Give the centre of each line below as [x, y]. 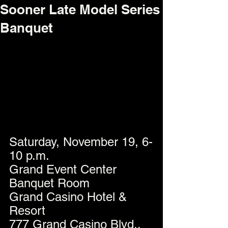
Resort [27, 211]
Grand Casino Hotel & [70, 197]
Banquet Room [49, 183]
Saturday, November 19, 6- [81, 142]
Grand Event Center [65, 169]
